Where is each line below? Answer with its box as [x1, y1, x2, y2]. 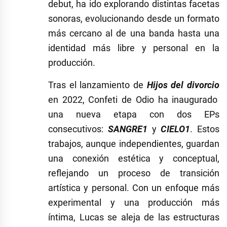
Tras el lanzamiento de [48, 80, 147, 91]
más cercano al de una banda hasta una [48, 28, 219, 39]
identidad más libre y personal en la [48, 43, 219, 54]
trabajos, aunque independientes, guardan [48, 138, 219, 149]
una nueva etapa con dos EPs [48, 109, 219, 120]
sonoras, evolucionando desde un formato [48, 13, 219, 24]
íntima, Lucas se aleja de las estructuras [48, 212, 219, 223]
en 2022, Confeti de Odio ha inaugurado [48, 94, 218, 105]
